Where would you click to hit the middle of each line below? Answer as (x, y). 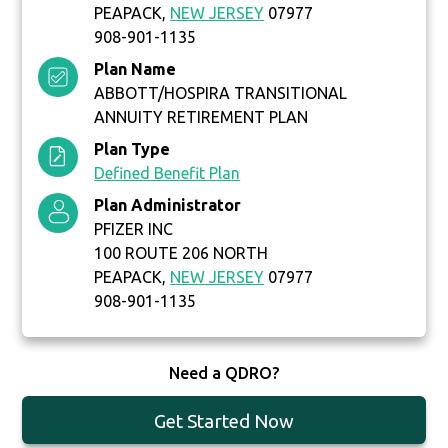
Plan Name (135, 69)
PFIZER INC (134, 229)
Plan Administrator (168, 205)
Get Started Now (223, 421)
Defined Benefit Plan (167, 173)
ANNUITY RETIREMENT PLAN (201, 117)
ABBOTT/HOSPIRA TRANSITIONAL (221, 93)
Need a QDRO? (223, 373)
